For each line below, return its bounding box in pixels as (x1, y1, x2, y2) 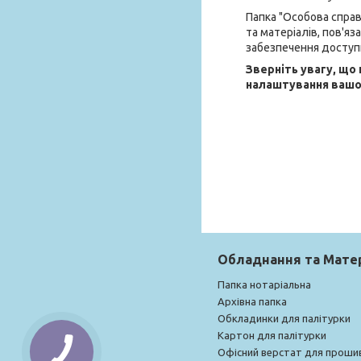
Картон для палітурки (218, 329, 326, 341)
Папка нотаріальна (218, 278, 311, 290)
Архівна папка (218, 295, 287, 307)
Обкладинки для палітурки (218, 312, 351, 324)
